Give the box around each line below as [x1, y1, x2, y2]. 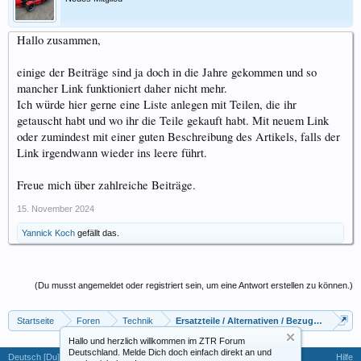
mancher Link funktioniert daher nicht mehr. [17, 81, 227, 96]
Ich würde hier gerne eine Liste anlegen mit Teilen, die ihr [17, 97, 297, 112]
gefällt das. [75, 228, 119, 238]
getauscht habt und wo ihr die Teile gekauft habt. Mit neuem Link [17, 113, 329, 128]
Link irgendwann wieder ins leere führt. [17, 145, 207, 160]
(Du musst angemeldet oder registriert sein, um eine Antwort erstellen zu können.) [35, 280, 353, 290]
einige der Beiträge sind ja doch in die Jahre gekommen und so [17, 64, 317, 80]
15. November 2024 [17, 204, 94, 214]
